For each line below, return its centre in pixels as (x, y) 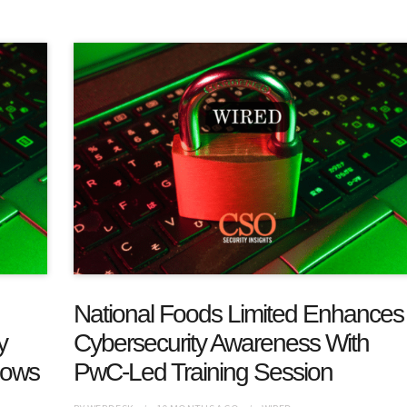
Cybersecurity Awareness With (221, 343)
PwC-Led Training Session (203, 372)
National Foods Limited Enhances (238, 314)
